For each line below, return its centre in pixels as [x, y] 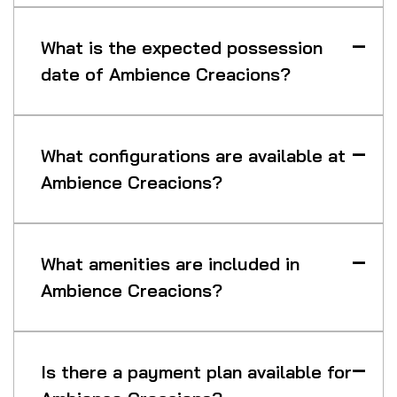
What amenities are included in [170, 264]
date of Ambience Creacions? [166, 74]
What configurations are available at [193, 156]
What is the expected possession [182, 48]
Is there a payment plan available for [196, 372]
